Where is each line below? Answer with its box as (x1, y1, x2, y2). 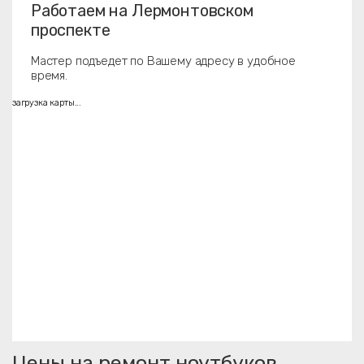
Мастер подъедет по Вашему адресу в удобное (31, 54, 296, 68)
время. (31, 68, 67, 83)
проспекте (31, 20, 110, 40)
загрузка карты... (12, 97, 82, 108)
